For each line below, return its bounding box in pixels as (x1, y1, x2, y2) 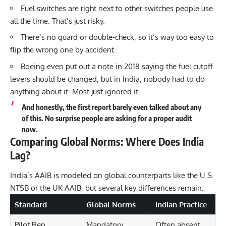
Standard (14, 199, 47, 209)
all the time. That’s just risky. (10, 16, 105, 26)
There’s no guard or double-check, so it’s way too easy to (21, 32, 214, 42)
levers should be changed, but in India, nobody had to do (10, 74, 205, 84)
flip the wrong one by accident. (10, 45, 116, 55)
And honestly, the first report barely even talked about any (21, 102, 201, 112)
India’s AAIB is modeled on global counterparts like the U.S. (10, 170, 214, 180)
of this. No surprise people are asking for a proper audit (21, 114, 192, 123)
